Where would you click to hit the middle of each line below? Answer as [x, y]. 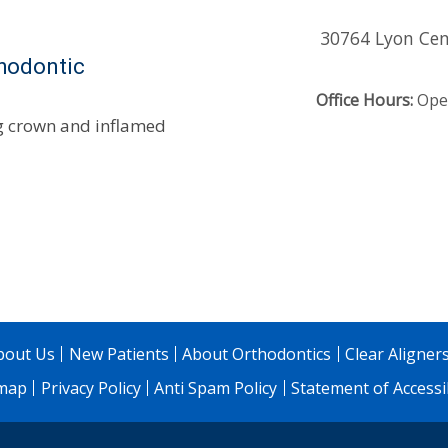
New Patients [118, 354]
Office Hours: [364, 100]
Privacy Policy [90, 388]
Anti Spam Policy [216, 388]
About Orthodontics [257, 354]
